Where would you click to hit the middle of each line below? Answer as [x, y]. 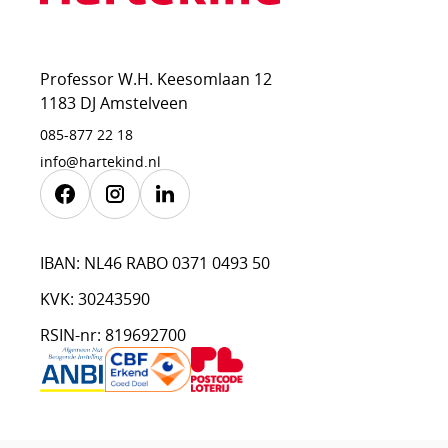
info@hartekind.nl [100, 161]
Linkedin [190, 222]
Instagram [147, 222]
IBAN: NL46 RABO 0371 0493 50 [155, 263]
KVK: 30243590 [95, 299]
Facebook [95, 222]
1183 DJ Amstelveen [114, 103]
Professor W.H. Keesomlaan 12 [156, 79]
